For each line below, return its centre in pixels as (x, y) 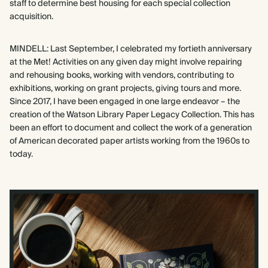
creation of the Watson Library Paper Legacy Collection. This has (132, 115)
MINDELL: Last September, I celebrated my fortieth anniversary (131, 49)
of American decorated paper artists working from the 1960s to (130, 141)
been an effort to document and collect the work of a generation (131, 128)
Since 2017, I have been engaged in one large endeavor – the (125, 102)
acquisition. (31, 17)
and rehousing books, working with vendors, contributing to (122, 75)
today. (21, 154)
